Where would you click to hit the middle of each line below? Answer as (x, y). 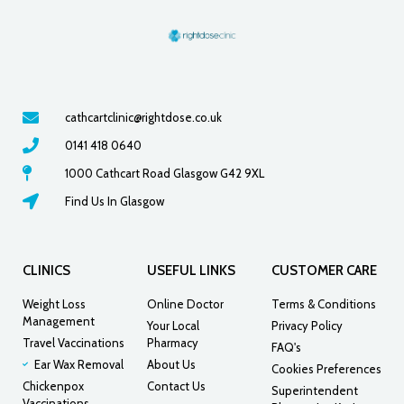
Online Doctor (185, 303)
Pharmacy (172, 342)
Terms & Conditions (323, 303)
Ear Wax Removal (78, 364)
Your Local (173, 325)
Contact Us (176, 386)
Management (59, 321)
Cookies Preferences (326, 368)
